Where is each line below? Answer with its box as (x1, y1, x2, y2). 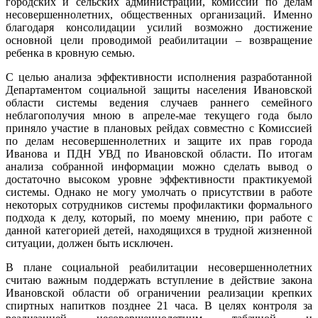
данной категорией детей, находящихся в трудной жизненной (6, 224, 312, 236)
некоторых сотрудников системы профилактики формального (6, 198, 312, 211)
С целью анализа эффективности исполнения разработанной (6, 70, 312, 83)
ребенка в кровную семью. (6, 46, 135, 59)
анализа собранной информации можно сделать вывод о (6, 160, 312, 172)
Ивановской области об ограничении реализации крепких (6, 286, 312, 299)
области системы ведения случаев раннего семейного (6, 96, 312, 109)
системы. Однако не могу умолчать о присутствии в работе (6, 185, 312, 198)
